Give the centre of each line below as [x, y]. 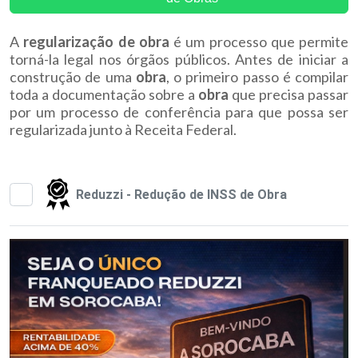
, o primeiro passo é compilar [257, 77]
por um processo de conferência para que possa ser [179, 112]
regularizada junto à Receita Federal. [123, 129]
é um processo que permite [259, 42]
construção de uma [73, 77]
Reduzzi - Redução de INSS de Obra [181, 195]
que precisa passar [288, 94]
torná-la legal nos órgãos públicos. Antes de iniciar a [179, 59]
